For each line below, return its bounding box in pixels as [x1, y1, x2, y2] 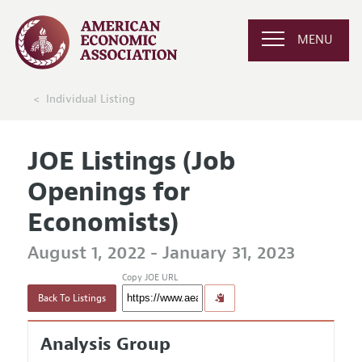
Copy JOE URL [121, 271, 178, 284]
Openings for [27, 175, 190, 208]
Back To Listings [37, 292, 106, 305]
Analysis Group [40, 333, 170, 356]
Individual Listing [45, 91, 135, 106]
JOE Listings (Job [27, 144, 235, 178]
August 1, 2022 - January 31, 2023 [27, 241, 295, 265]
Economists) [27, 205, 179, 239]
